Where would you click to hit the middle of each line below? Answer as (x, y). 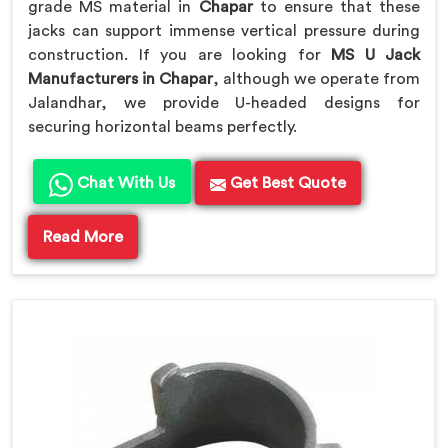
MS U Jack (375, 55)
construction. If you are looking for (179, 55)
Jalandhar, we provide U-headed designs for (224, 103)
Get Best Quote (286, 183)
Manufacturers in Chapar (120, 79)
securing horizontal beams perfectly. (164, 127)
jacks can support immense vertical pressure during (224, 31)
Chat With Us (124, 183)
